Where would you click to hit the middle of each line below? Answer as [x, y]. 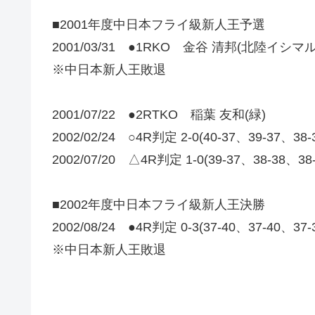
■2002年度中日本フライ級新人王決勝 [159, 205]
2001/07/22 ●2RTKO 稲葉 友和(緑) [159, 115]
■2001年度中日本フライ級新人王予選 [159, 25]
